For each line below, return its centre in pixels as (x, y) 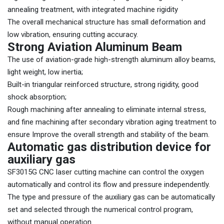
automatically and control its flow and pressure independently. (109, 184)
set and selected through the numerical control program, (100, 209)
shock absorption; (37, 97)
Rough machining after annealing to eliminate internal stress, (107, 109)
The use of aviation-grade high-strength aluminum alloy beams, (111, 59)
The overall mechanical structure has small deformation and (106, 22)
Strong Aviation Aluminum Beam (95, 47)
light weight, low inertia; (45, 72)
